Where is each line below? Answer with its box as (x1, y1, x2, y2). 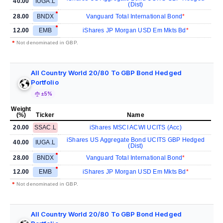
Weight (11, 106, 31, 113)
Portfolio (31, 78, 59, 87)
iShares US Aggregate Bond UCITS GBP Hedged (66, 136, 205, 144)
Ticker (36, 111, 55, 119)
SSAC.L (34, 124, 57, 131)
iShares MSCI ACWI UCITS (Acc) (90, 124, 182, 131)
